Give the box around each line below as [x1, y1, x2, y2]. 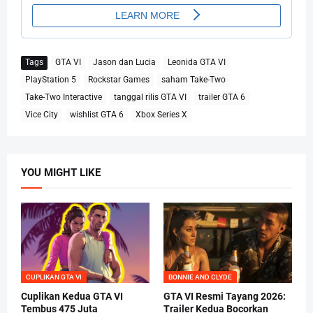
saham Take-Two [161, 75, 226, 85]
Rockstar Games [88, 75, 150, 85]
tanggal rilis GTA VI [114, 92, 187, 103]
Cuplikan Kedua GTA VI [21, 290, 123, 302]
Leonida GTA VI [168, 57, 226, 68]
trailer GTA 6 [198, 92, 245, 103]
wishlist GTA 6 [70, 110, 124, 120]
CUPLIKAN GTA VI [26, 272, 82, 281]
